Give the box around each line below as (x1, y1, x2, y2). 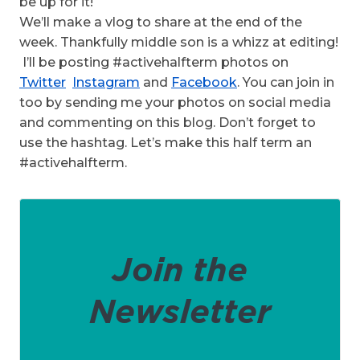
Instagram (72, 75, 140, 91)
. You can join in (237, 75, 334, 91)
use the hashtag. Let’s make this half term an (19, 135, 312, 151)
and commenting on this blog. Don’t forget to (19, 115, 316, 131)
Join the (112, 249, 247, 288)
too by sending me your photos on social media (19, 95, 331, 111)
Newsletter (89, 291, 271, 330)
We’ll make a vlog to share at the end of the (19, 14, 302, 31)
